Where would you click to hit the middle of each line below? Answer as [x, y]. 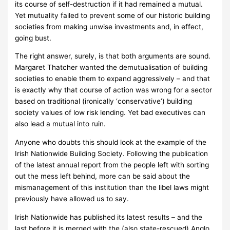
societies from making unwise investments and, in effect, [109, 26]
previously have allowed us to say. [72, 198]
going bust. [33, 38]
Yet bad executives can [167, 113]
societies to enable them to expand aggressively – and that [113, 79]
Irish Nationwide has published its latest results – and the [109, 217]
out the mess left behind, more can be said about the [103, 176]
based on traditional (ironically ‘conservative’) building [104, 101]
